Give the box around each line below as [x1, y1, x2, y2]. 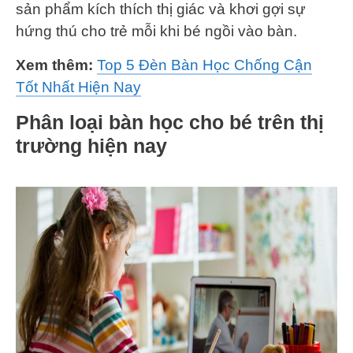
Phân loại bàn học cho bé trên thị [16, 110, 324, 133]
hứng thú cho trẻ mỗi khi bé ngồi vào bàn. [16, 22, 297, 39]
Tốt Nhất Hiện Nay [16, 78, 141, 95]
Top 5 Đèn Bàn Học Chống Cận [97, 56, 312, 73]
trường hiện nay [16, 134, 167, 157]
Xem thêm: [16, 56, 97, 73]
